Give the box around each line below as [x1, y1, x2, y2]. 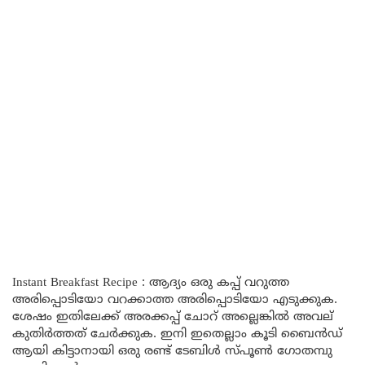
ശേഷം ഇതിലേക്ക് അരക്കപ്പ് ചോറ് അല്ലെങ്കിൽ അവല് [12, 310, 333, 325]
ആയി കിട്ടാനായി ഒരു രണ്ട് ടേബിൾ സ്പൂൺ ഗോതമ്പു [12, 344, 332, 359]
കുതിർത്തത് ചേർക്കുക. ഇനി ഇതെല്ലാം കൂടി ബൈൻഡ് [12, 327, 342, 342]
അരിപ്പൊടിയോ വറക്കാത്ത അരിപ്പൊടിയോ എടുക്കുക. [12, 292, 337, 308]
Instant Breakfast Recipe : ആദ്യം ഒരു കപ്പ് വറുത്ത [12, 275, 289, 291]
